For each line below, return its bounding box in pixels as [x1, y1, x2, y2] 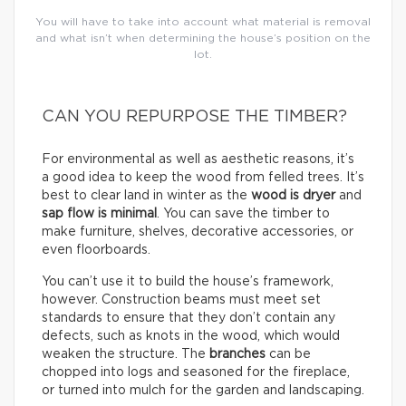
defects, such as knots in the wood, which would [42, 330, 340, 343]
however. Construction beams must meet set [42, 294, 321, 307]
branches [209, 348, 266, 362]
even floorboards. [42, 244, 150, 257]
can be [266, 348, 311, 362]
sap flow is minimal [42, 208, 157, 221]
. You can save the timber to [157, 208, 330, 221]
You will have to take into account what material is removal [35, 16, 371, 28]
